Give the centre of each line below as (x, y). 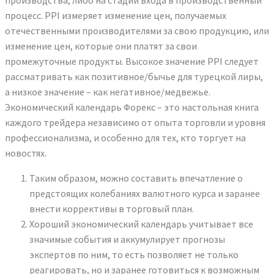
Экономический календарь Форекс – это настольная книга (132, 107)
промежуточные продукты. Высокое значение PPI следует (132, 61)
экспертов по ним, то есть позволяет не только (134, 255)
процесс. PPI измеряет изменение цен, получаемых (116, 16)
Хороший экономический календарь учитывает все (141, 224)
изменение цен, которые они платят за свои (101, 46)
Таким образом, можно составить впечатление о (136, 178)
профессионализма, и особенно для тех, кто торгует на (125, 138)
